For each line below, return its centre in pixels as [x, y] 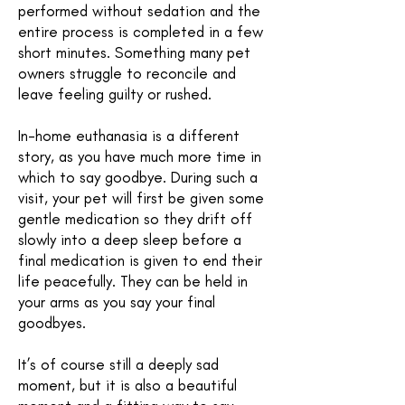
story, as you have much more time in [140, 156]
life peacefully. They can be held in [133, 281]
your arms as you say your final [117, 302]
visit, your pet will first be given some [141, 198]
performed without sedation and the [139, 11]
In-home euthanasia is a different [129, 136]
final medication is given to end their [140, 260]
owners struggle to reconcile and [127, 73]
